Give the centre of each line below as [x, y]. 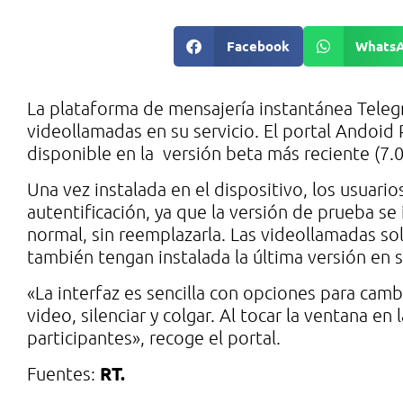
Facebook [258, 45]
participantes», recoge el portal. [154, 337]
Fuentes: [63, 373]
